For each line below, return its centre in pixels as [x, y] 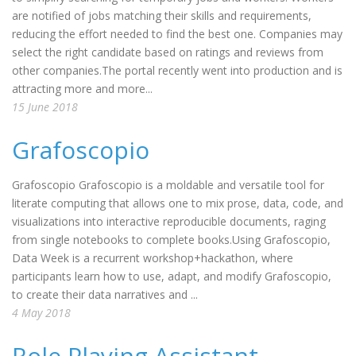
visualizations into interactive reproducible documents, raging [169, 221]
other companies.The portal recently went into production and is [177, 70]
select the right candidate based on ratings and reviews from [168, 52]
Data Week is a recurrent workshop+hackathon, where [153, 258]
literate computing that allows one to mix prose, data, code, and [178, 203]
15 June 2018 [45, 107]
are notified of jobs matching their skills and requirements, [162, 15]
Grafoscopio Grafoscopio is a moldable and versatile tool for [168, 185]
